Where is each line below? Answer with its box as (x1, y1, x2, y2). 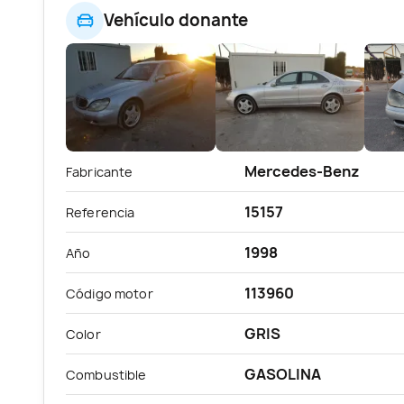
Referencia (66, 203, 135, 221)
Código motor (66, 284, 153, 302)
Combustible (66, 365, 147, 383)
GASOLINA (244, 363, 321, 384)
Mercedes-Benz (244, 161, 360, 181)
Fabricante (66, 162, 133, 180)
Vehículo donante (104, 9, 248, 32)
